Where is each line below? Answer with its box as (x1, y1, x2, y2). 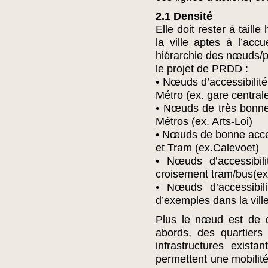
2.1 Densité (156, 10, 212, 22)
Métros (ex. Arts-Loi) (156, 115, 252, 127)
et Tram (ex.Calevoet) (156, 142, 259, 154)
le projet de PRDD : (156, 63, 248, 75)
